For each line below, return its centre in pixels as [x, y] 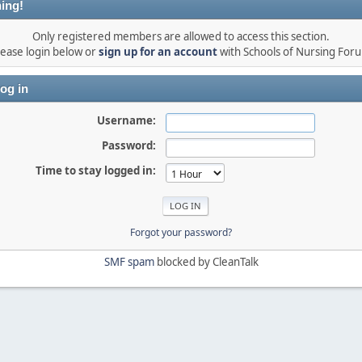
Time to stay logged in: [95, 170]
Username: [126, 120]
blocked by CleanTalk [206, 261]
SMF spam [129, 261]
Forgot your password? [181, 232]
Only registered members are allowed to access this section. [181, 36]
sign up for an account [158, 52]
